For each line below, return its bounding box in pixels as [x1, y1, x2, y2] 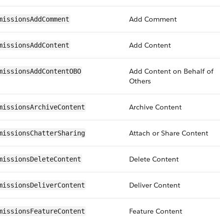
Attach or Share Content [129, 129, 208, 137]
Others [129, 77, 151, 85]
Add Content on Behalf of [129, 67, 214, 76]
